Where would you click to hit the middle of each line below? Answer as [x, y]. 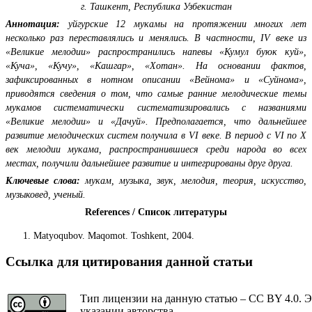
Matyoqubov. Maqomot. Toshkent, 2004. [114, 235]
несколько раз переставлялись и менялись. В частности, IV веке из [156, 38]
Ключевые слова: [43, 180]
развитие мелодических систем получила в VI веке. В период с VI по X [156, 135]
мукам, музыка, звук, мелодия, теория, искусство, [193, 180]
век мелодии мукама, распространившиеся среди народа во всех [156, 149]
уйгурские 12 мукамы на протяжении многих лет [183, 24]
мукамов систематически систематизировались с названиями [156, 107]
